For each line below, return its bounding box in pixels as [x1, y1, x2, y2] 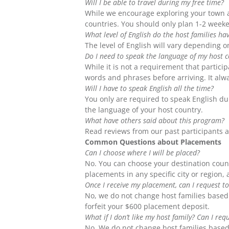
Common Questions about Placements [85, 137, 222, 147]
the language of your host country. [85, 105, 203, 115]
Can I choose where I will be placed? [85, 148, 200, 158]
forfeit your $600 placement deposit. [85, 201, 210, 212]
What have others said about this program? [85, 116, 225, 126]
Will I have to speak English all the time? [85, 83, 214, 94]
